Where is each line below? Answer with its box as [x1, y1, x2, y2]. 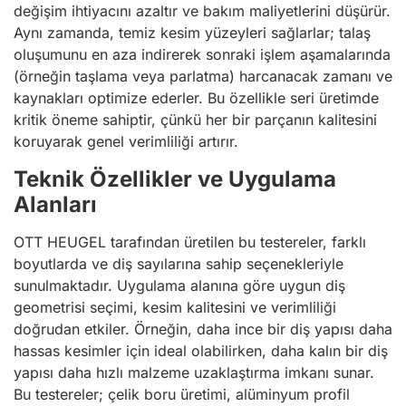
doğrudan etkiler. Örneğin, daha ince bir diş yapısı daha [14, 320, 392, 339]
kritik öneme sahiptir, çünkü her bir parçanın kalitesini [14, 111, 377, 130]
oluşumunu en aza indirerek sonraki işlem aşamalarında [14, 45, 391, 64]
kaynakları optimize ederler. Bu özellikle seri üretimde [14, 89, 379, 108]
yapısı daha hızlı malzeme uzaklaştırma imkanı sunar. [14, 363, 374, 382]
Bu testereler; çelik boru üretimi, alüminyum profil [14, 385, 350, 404]
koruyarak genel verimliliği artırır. [14, 132, 238, 151]
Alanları [14, 191, 97, 218]
